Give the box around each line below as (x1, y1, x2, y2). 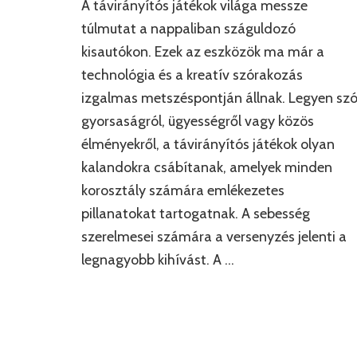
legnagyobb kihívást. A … (81, 251, 234, 269)
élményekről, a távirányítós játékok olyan (81, 135, 335, 154)
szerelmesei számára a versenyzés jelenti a (81, 228, 347, 246)
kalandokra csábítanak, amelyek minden (81, 159, 332, 177)
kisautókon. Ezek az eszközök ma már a (81, 43, 324, 61)
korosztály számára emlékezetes (81, 182, 284, 200)
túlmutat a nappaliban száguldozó (81, 20, 296, 38)
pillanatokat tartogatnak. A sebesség (81, 205, 310, 223)
